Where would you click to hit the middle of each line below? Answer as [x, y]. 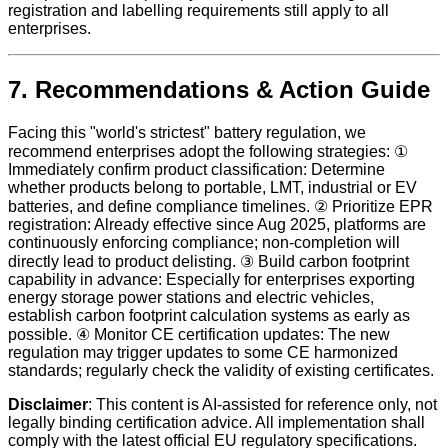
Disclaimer [48, 404]
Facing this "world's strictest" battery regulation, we [187, 132]
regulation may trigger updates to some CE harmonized [203, 352]
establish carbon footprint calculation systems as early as [209, 315]
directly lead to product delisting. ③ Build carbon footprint [208, 261]
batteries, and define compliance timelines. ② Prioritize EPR [220, 206]
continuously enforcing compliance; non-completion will [204, 242]
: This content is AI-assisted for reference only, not [262, 404]
